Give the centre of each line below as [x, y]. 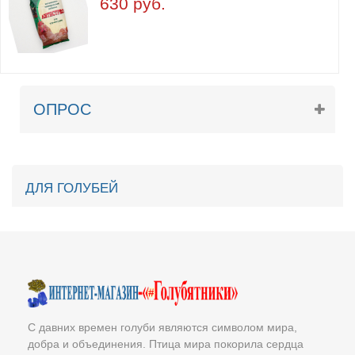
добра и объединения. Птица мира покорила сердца [166, 344]
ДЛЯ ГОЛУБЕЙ [72, 188]
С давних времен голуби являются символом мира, [162, 327]
